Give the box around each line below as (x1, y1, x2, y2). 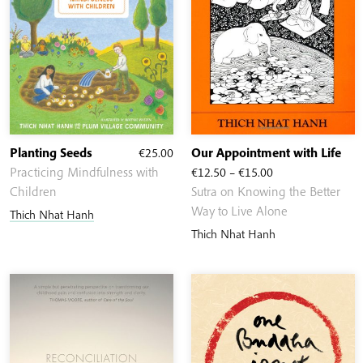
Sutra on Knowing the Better (191, 182, 340, 199)
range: (272, 181, 307, 199)
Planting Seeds (10, 143, 92, 160)
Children (10, 182, 57, 199)
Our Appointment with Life (191, 143, 341, 160)
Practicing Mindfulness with (10, 163, 159, 180)
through (272, 220, 314, 237)
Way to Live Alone (191, 202, 288, 219)
